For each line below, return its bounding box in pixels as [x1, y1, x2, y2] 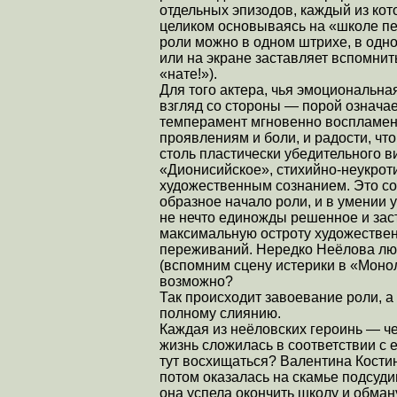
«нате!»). [160, 66, 217, 82]
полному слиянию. [160, 305, 284, 321]
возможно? [160, 273, 233, 289]
